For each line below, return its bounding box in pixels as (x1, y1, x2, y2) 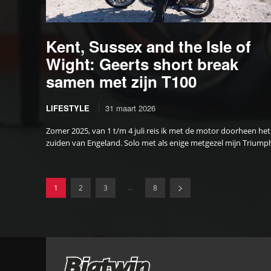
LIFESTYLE (46, 102, 90, 114)
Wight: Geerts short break (46, 52, 238, 75)
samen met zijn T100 (46, 70, 197, 93)
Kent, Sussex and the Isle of (46, 34, 251, 57)
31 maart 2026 (105, 102, 155, 114)
